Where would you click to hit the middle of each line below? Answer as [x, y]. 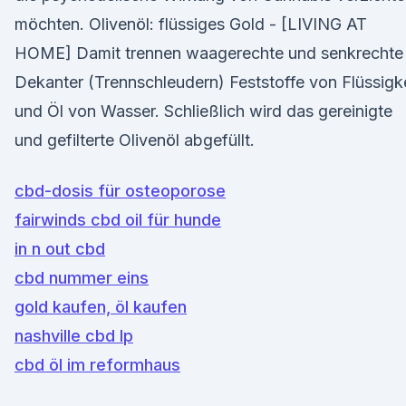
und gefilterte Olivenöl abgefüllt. [135, 140]
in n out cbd [60, 249]
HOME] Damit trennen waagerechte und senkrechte [209, 53]
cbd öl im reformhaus [97, 365]
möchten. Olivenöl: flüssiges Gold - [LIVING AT [191, 24]
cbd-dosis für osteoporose [120, 191]
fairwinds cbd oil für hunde [118, 220]
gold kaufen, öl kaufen [101, 307]
